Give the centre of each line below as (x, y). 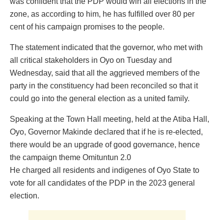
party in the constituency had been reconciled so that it (104, 85)
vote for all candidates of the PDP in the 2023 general (102, 183)
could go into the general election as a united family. (100, 98)
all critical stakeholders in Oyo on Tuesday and (91, 60)
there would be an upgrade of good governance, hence (105, 144)
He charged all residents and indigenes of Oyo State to (105, 170)
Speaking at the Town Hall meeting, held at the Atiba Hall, (110, 119)
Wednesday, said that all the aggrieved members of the (105, 73)
